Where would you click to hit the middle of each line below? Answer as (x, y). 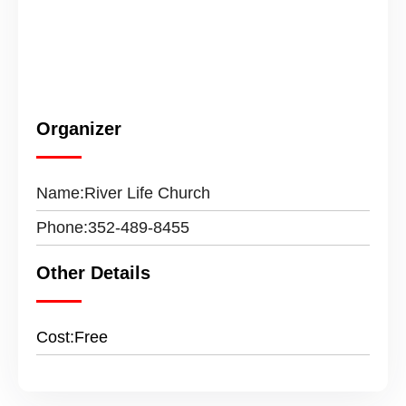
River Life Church (147, 193)
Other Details (93, 273)
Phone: (62, 228)
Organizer (79, 129)
